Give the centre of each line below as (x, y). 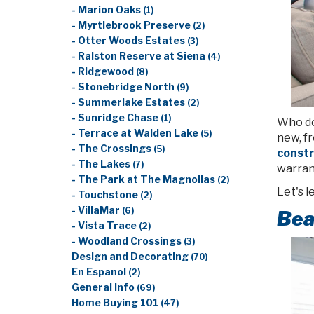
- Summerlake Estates (129, 102)
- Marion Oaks (107, 10)
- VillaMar (97, 210)
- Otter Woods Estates (129, 41)
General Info (104, 287)
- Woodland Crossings (128, 241)
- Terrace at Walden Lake (136, 133)
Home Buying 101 (116, 303)
